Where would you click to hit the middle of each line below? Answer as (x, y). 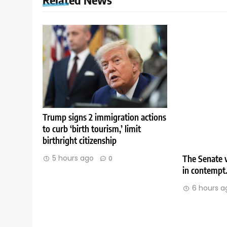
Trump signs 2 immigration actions (104, 117)
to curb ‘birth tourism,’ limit (92, 128)
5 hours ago (73, 158)
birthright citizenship (80, 140)
